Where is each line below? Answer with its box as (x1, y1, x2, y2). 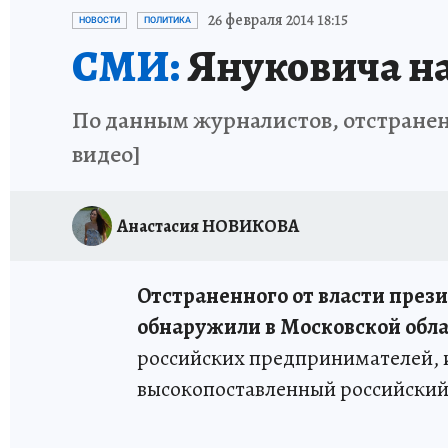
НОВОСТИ (79, 15, 120, 25)
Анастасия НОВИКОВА (117, 213, 299, 238)
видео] (72, 138, 141, 170)
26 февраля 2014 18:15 (208, 9, 348, 31)
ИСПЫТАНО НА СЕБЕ (174, 4, 300, 21)
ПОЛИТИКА (144, 15, 191, 25)
